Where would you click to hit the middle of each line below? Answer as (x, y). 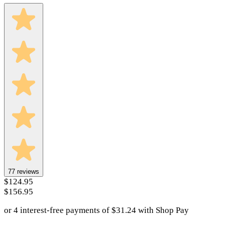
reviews (27, 171)
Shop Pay (172, 210)
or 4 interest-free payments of (58, 210)
